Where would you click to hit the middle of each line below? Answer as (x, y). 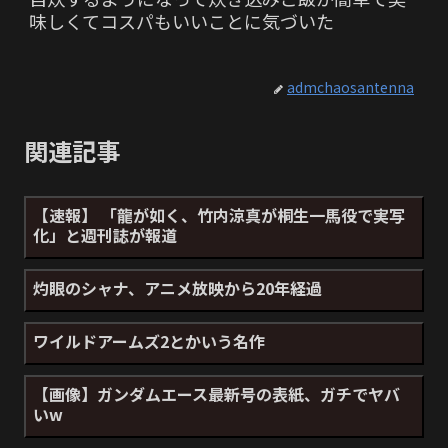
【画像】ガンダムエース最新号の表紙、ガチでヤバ (216, 394)
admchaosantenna (350, 87)
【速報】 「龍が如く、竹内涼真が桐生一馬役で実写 (219, 215)
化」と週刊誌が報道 (105, 235)
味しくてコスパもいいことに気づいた (181, 21)
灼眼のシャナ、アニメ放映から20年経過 (177, 288)
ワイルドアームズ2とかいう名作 (149, 341)
